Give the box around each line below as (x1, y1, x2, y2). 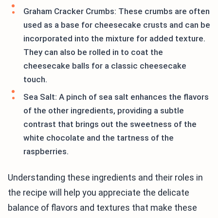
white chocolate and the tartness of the (23, 133, 174, 143)
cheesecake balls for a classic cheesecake (23, 61, 186, 71)
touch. (23, 74, 47, 85)
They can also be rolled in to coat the (23, 47, 163, 57)
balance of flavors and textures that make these (8, 202, 197, 213)
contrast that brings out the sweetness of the (23, 119, 197, 129)
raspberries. (23, 146, 69, 157)
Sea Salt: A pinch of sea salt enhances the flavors (23, 92, 209, 102)
